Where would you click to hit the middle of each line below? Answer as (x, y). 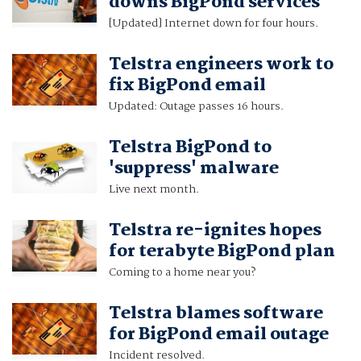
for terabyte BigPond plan (222, 252)
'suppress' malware (193, 169)
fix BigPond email (187, 86)
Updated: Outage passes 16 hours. (196, 107)
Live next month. (154, 190)
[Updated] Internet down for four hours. (213, 24)
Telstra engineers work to (221, 65)
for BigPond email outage (218, 335)
